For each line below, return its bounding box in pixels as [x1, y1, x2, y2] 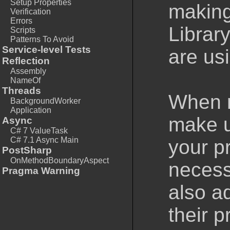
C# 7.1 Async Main [10, 136, 79, 144]
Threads [2, 85, 41, 96]
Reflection [2, 55, 50, 66]
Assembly [10, 67, 46, 75]
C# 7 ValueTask [10, 126, 68, 135]
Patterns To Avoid [10, 35, 74, 44]
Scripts [10, 26, 35, 34]
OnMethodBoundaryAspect [10, 156, 109, 165]
